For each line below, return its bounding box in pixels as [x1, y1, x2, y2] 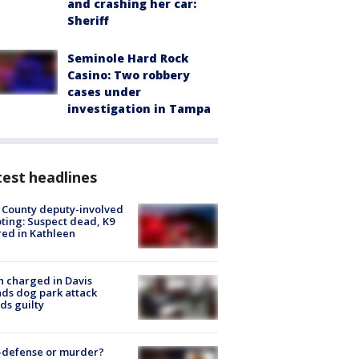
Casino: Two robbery [67, 67, 190, 83]
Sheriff [67, 12, 109, 28]
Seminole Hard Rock [67, 50, 188, 66]
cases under [67, 83, 141, 99]
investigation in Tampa [67, 100, 211, 116]
